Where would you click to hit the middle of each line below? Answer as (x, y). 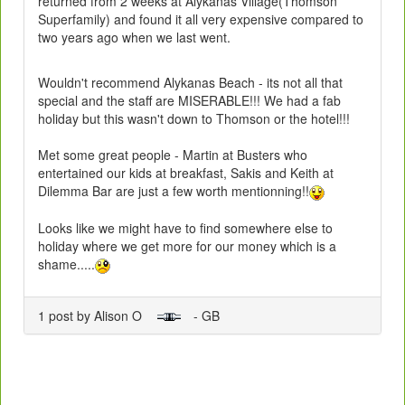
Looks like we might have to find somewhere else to (185, 227)
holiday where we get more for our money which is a (187, 245)
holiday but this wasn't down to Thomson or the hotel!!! (194, 118)
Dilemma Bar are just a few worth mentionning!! (174, 190)
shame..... (66, 264)
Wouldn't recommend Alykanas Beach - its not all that (190, 82)
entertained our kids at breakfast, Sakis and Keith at (186, 172)
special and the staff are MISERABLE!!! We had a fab (189, 100)
